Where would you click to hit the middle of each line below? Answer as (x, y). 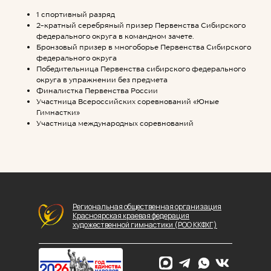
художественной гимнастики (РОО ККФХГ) (145, 225)
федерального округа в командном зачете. (115, 36)
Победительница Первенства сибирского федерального (141, 69)
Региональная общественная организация (147, 207)
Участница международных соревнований (115, 123)
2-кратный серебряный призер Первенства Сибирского (141, 25)
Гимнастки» (58, 112)
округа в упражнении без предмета (102, 80)
